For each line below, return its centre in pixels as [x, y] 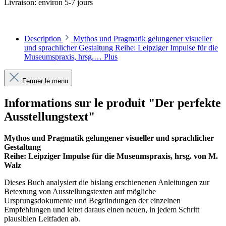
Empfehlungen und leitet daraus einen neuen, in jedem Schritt [102, 209]
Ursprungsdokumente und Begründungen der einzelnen [92, 200]
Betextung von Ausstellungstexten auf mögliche [80, 191]
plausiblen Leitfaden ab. [42, 218]
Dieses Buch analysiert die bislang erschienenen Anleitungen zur [107, 182]
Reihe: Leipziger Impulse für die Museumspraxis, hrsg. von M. [111, 156]
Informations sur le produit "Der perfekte [112, 103]
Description [43, 39]
